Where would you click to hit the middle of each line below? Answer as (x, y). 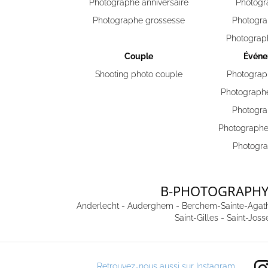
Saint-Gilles (196, 218)
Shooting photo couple (139, 74)
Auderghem (150, 206)
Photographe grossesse (139, 20)
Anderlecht (98, 206)
